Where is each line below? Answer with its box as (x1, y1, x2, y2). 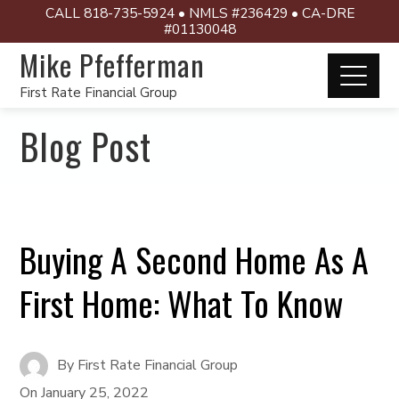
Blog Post (20, 119, 152, 173)
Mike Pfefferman (20, 44, 206, 85)
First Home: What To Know (20, 278, 344, 328)
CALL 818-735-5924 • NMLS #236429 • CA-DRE (45, 4, 354, 22)
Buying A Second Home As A (20, 234, 370, 284)
